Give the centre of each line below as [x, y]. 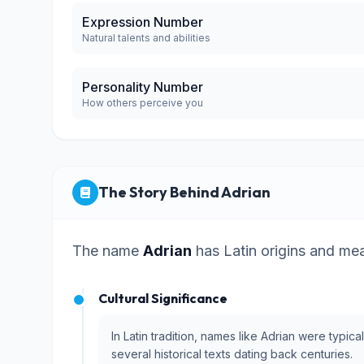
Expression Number [143, 22]
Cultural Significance [163, 298]
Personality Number [143, 87]
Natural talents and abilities [146, 38]
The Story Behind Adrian [184, 192]
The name [108, 251]
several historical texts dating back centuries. [232, 354]
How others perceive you [143, 103]
